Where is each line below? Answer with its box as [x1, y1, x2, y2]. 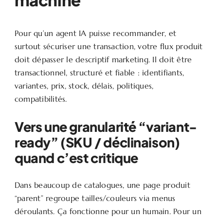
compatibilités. [14, 94, 67, 104]
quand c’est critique [14, 149, 138, 166]
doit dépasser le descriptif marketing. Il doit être [14, 54, 192, 65]
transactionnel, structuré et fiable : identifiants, [14, 68, 184, 78]
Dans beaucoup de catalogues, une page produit [14, 180, 190, 190]
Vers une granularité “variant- [14, 118, 197, 135]
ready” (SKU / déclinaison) [14, 134, 180, 151]
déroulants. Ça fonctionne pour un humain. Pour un [14, 206, 201, 217]
